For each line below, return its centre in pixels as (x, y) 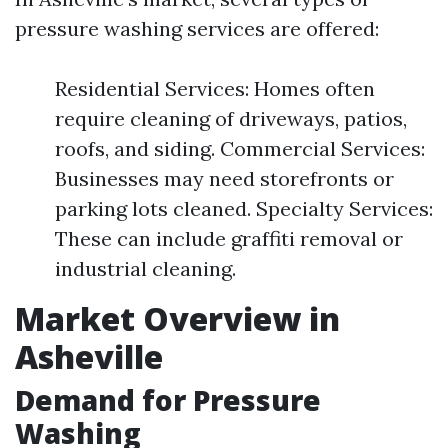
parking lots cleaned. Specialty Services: (244, 208)
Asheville (89, 356)
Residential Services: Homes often (215, 88)
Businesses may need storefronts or (224, 178)
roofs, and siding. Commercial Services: (240, 148)
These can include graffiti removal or (229, 238)
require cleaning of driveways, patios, (231, 118)
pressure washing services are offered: (197, 28)
